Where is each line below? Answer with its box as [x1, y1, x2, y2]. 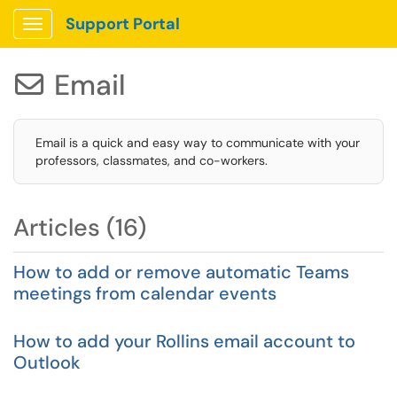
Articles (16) [13, 212, 146, 243]
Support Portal [66, 13, 180, 35]
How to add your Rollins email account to [13, 330, 355, 353]
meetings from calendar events [13, 282, 276, 305]
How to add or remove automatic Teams [13, 261, 349, 284]
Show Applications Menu [32, 30, 173, 46]
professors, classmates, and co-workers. [35, 152, 268, 168]
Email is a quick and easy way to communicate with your [35, 135, 360, 151]
